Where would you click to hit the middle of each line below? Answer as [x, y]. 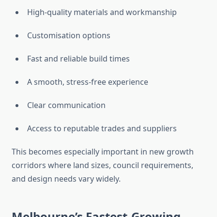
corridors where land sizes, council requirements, [102, 165]
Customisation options [69, 36]
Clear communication [66, 105]
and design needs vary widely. [66, 179]
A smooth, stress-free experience [88, 82]
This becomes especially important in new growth [103, 152]
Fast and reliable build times [78, 59]
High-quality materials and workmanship [102, 12]
